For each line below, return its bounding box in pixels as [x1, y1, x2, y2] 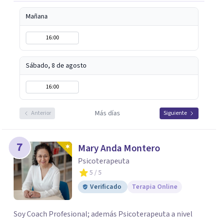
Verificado [90, 182, 121, 192]
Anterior [31, 109, 51, 117]
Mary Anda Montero [78, 142, 160, 155]
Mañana [26, 12, 48, 21]
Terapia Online [132, 182, 178, 192]
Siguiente [163, 109, 187, 117]
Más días [94, 109, 120, 118]
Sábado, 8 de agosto [26, 61, 87, 71]
